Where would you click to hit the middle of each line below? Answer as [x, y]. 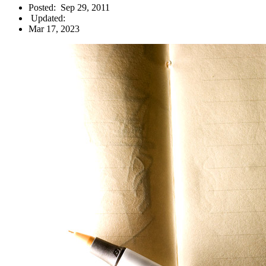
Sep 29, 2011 [85, 7]
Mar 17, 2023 [54, 28]
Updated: [47, 18]
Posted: [43, 7]
